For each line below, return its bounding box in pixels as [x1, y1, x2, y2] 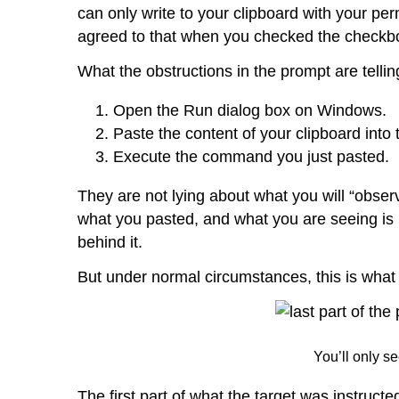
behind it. [77, 233, 142, 251]
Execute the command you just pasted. [113, 148, 389, 166]
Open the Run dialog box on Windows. [113, 102, 387, 119]
